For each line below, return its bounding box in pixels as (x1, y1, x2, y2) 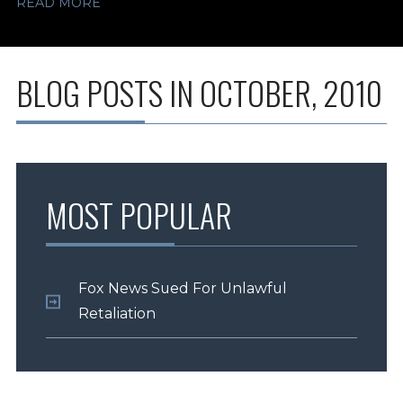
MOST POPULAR (45, 191, 232, 238)
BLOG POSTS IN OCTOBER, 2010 (15, 67, 382, 116)
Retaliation (77, 305, 156, 323)
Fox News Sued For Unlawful (77, 280, 287, 298)
